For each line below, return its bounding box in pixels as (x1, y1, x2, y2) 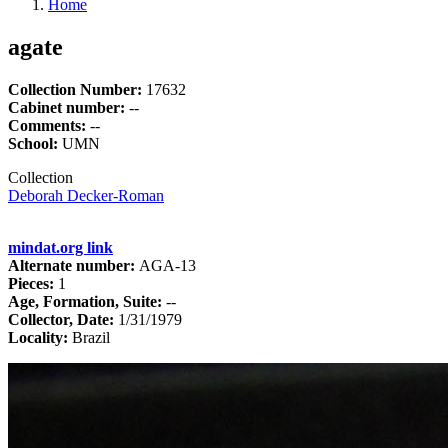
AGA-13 (135, 256, 196, 274)
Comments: (8, 116, 90, 134)
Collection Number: (8, 80, 146, 98)
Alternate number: (8, 256, 135, 274)
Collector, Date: (8, 310, 118, 328)
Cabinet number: (8, 98, 125, 116)
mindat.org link (8, 238, 113, 256)
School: (8, 134, 62, 152)
